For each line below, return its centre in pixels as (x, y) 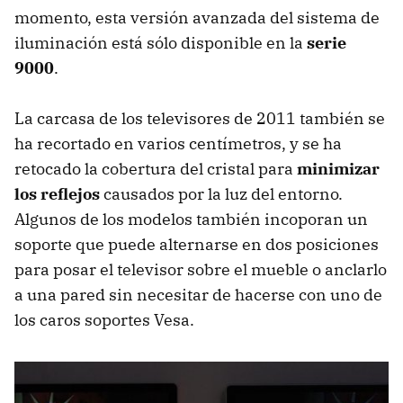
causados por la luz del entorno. (221, 193)
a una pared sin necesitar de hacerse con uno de (198, 294)
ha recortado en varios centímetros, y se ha (178, 143)
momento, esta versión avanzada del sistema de (197, 17)
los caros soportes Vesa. (104, 319)
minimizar (338, 168)
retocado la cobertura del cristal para (156, 168)
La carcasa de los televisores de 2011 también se (200, 118)
